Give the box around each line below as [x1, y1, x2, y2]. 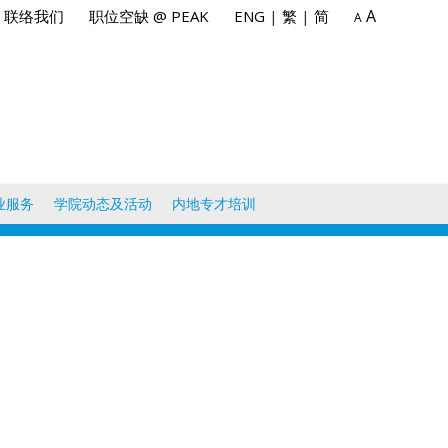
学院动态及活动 [54, 194, 152, 213]
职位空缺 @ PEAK [89, 6, 209, 26]
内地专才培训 [172, 194, 256, 213]
